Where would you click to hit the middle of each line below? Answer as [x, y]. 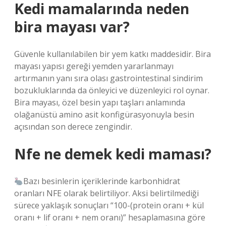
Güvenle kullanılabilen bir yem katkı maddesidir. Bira [112, 54]
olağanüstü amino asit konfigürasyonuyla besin [104, 115]
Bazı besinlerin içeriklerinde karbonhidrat [102, 181]
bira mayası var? [72, 27]
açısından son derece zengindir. [73, 127]
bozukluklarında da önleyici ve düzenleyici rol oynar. [112, 90]
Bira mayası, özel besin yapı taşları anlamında [100, 102]
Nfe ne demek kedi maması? [113, 154]
